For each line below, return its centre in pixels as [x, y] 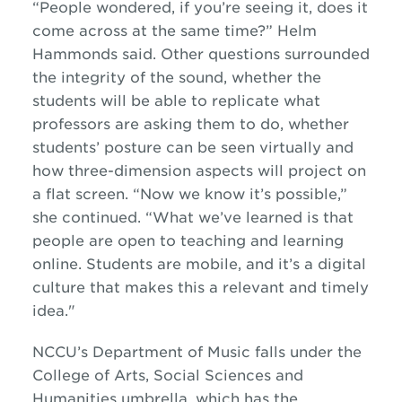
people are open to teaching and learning [188, 241]
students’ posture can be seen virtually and [192, 148]
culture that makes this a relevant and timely [200, 288]
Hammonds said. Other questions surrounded [201, 54]
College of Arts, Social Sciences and [167, 376]
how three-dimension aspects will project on [199, 171]
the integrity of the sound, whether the [176, 78]
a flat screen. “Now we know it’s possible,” [189, 194]
